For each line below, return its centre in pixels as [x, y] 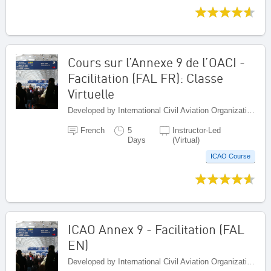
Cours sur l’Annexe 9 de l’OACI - [156, 62]
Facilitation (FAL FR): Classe [145, 78]
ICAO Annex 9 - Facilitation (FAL [156, 230]
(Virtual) [186, 140]
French [93, 130]
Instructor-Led [197, 130]
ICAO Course [230, 156]
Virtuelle [91, 93]
